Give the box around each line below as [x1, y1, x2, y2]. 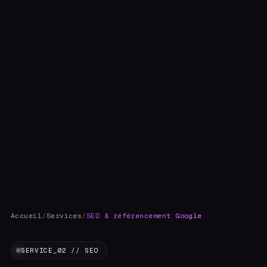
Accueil [11, 210, 42, 220]
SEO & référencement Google [86, 210, 202, 220]
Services [46, 210, 82, 220]
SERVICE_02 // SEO [21, 246, 99, 254]
